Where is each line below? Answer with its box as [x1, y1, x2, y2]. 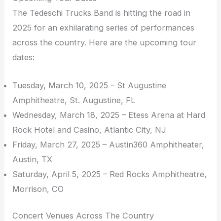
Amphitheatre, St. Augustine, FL [12, 95, 136, 105]
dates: [12, 52, 35, 63]
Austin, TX [12, 154, 53, 164]
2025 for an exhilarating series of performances [12, 23, 195, 33]
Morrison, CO [12, 184, 64, 194]
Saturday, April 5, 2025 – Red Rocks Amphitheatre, [12, 169, 207, 179]
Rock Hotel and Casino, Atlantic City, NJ [12, 124, 167, 135]
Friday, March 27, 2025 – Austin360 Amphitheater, [12, 139, 205, 149]
